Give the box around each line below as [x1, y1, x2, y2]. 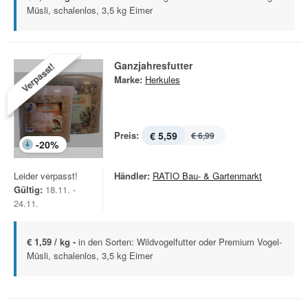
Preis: [114, 129, 139, 142]
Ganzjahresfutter [114, 58, 192, 72]
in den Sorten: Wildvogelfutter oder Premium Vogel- [78, 235, 282, 248]
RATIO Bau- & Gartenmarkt [153, 169, 262, 182]
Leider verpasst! [14, 169, 78, 182]
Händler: [114, 169, 150, 182]
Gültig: [14, 183, 43, 196]
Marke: [114, 73, 142, 86]
